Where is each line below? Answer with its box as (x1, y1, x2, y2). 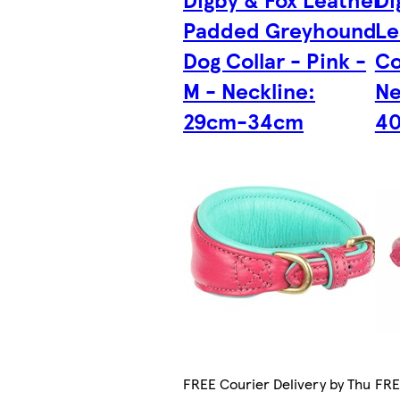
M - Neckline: (183, 75, 316, 106)
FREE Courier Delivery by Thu (183, 373, 371, 395)
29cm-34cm (183, 105, 304, 137)
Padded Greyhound (183, 14, 378, 46)
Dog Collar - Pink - (183, 45, 367, 76)
